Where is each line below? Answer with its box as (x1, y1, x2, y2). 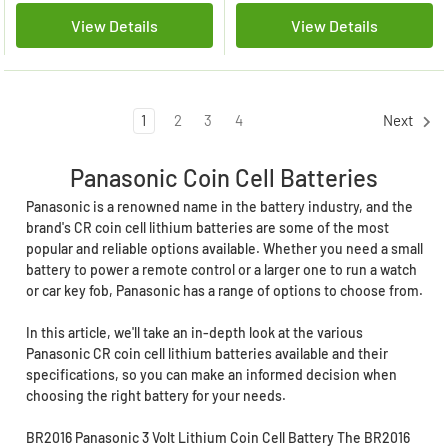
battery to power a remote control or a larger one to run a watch (25, 261, 417, 279)
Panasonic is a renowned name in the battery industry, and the (25, 198, 413, 216)
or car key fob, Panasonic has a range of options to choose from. (25, 282, 423, 300)
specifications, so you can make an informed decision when (25, 366, 397, 384)
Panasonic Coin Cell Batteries (70, 163, 378, 193)
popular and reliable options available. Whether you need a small (25, 240, 423, 258)
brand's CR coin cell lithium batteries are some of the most (25, 219, 389, 237)
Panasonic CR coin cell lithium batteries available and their (25, 345, 388, 363)
